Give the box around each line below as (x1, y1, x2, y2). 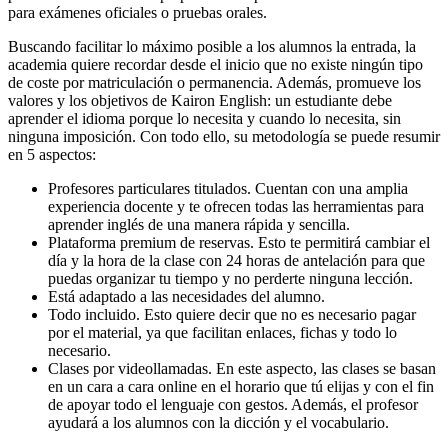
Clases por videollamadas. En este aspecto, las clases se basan (48, 359, 436, 377)
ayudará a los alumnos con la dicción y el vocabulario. (48, 413, 389, 431)
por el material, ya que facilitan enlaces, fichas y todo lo (48, 323, 397, 341)
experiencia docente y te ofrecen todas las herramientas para (48, 197, 424, 215)
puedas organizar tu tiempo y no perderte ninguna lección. (48, 269, 413, 287)
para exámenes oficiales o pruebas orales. (8, 3, 267, 21)
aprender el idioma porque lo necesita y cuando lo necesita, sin (8, 109, 401, 127)
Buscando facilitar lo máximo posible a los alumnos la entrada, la (8, 37, 416, 55)
